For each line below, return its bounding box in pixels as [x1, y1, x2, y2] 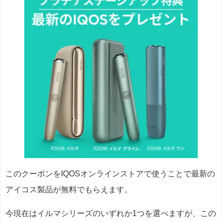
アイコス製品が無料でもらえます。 [5, 185, 132, 194]
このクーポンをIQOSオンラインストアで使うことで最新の [5, 169, 215, 178]
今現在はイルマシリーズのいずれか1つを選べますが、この [5, 209, 216, 218]
